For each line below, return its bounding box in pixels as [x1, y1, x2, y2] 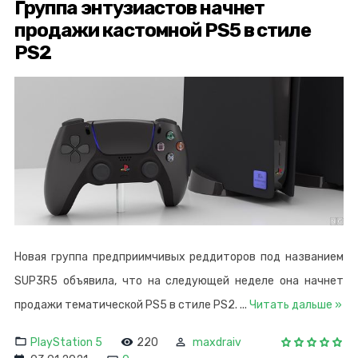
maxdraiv [193, 335, 241, 349]
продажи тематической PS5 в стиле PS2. [14, 297, 240, 312]
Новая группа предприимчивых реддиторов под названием [14, 249, 344, 264]
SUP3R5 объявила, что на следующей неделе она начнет [14, 273, 344, 288]
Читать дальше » [249, 297, 342, 312]
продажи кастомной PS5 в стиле [14, 18, 311, 42]
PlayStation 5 [30, 335, 102, 349]
